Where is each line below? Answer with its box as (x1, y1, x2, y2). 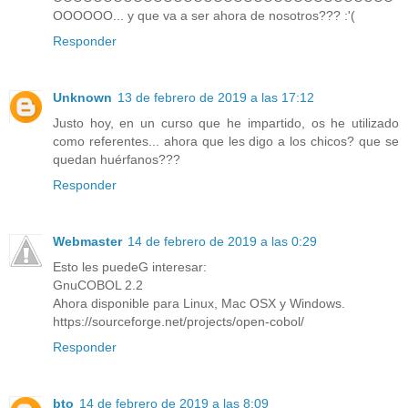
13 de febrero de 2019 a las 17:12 (117, 89, 314, 105)
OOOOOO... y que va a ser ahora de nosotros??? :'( (53, 7, 355, 23)
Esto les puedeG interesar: (53, 259, 207, 274)
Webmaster (53, 233, 122, 249)
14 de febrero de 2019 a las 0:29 (127, 233, 317, 249)
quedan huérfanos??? (53, 151, 180, 167)
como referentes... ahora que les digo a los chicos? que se (53, 133, 399, 148)
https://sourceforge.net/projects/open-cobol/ (53, 313, 304, 329)
